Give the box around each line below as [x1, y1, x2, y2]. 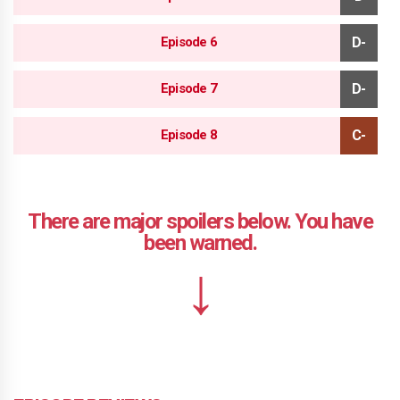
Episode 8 [160, 127, 218, 144]
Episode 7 [160, 80, 218, 97]
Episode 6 [160, 34, 218, 51]
